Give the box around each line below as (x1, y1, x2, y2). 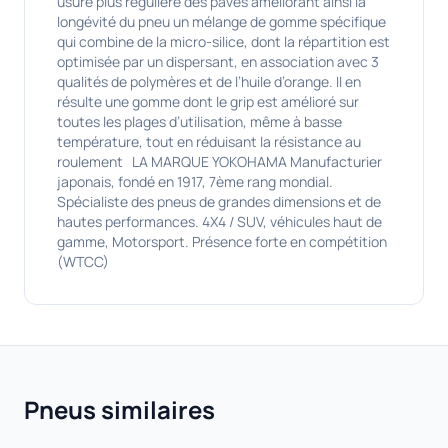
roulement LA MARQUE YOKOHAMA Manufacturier (57, 152, 382, 171)
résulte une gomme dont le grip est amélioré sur (57, 92, 359, 111)
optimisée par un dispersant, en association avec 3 (57, 52, 379, 71)
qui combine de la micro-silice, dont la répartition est (57, 32, 390, 51)
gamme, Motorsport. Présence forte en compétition (57, 232, 387, 251)
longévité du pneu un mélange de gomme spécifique (57, 12, 386, 31)
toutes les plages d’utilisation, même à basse (57, 112, 342, 131)
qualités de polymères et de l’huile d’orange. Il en (57, 72, 361, 91)
